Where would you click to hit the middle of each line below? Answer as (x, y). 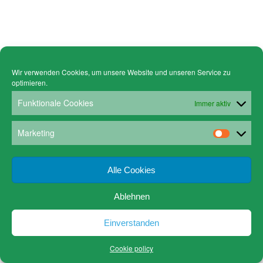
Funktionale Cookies (55, 103)
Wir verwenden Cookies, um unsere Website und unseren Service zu (121, 72)
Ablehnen (131, 196)
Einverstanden (131, 222)
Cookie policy (131, 248)
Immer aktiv (213, 103)
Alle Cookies (131, 170)
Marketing (36, 133)
